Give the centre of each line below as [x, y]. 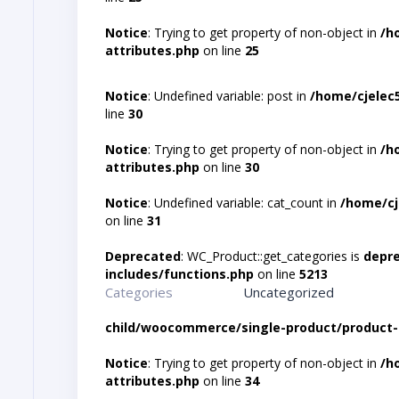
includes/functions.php [179, 273]
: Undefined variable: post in [229, 95]
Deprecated [143, 256]
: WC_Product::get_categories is [272, 256]
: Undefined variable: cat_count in [244, 202]
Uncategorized [289, 292]
